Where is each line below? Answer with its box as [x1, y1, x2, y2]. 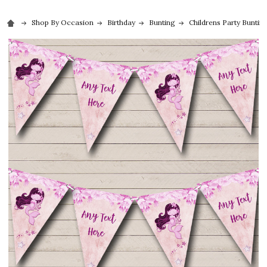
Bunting [149, 17, 175, 27]
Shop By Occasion [32, 17, 94, 27]
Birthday [107, 17, 135, 27]
